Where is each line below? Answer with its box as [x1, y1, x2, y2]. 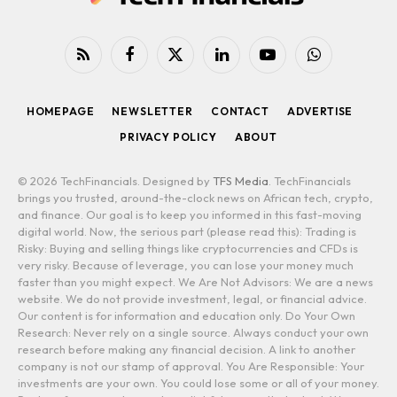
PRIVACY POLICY [120, 130, 217, 144]
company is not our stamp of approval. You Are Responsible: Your [18, 359, 364, 374]
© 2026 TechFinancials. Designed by [18, 174, 213, 189]
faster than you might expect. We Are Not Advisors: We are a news [18, 275, 373, 290]
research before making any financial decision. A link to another [18, 342, 355, 357]
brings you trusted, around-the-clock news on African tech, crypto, [18, 191, 373, 206]
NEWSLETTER [112, 105, 193, 119]
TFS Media [213, 174, 269, 189]
